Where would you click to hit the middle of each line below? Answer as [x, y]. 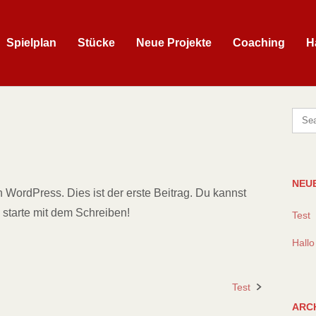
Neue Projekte [174, 42]
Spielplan [31, 42]
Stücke [96, 42]
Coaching [259, 42]
